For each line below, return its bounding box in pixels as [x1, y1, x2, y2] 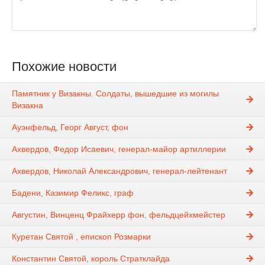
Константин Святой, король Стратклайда [12, 254, 170, 264]
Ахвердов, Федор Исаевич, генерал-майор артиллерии [12, 144, 226, 154]
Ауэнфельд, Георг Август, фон [12, 122, 128, 132]
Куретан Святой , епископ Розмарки [12, 232, 151, 242]
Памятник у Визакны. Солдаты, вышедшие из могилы [12, 89, 219, 99]
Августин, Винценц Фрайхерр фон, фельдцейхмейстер [12, 210, 225, 220]
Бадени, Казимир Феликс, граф [12, 188, 134, 198]
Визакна [12, 101, 43, 111]
